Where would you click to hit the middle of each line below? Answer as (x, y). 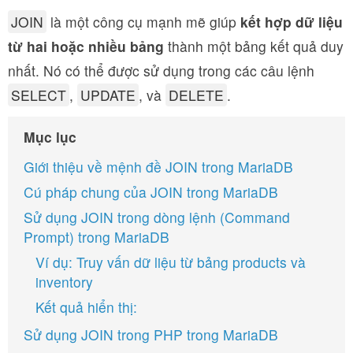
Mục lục (50, 137)
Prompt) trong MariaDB (97, 237)
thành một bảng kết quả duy (254, 46)
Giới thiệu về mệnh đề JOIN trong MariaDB (158, 167)
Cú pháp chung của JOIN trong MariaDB (151, 192)
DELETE (196, 95)
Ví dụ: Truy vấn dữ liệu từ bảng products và (171, 262)
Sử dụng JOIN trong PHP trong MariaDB (151, 334)
